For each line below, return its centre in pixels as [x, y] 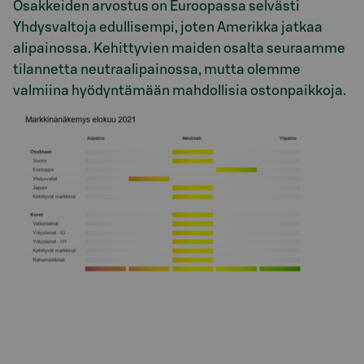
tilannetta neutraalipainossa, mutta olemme [157, 70]
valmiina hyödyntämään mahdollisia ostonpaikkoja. [180, 91]
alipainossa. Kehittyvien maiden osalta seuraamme [179, 49]
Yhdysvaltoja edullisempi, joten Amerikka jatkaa [168, 28]
